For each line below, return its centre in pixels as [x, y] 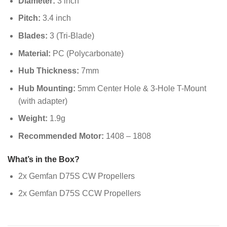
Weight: [33, 119]
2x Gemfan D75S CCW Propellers [79, 194]
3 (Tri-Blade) [71, 36]
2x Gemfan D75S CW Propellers [76, 176]
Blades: [33, 36]
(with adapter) [43, 101]
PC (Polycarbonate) [87, 53]
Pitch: [29, 18]
